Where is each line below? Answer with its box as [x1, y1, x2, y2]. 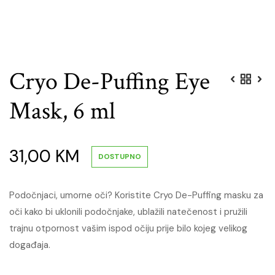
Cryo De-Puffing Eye [9, 66, 210, 98]
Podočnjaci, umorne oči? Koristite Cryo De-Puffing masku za [9, 189, 263, 201]
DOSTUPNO [98, 151, 141, 161]
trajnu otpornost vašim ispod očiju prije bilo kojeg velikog [9, 222, 247, 234]
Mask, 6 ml [9, 95, 115, 127]
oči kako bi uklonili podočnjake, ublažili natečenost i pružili [9, 206, 247, 218]
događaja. [9, 239, 50, 251]
